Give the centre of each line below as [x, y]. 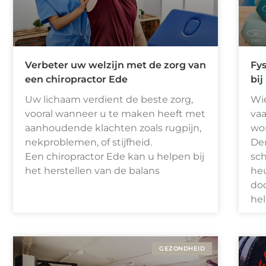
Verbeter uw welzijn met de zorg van [115, 65]
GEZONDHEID [182, 248]
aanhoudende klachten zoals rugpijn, [113, 128]
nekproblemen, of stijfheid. [88, 142]
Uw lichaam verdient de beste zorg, [109, 99]
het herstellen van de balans [92, 170]
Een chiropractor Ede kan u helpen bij [115, 156]
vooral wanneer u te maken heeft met [115, 113]
